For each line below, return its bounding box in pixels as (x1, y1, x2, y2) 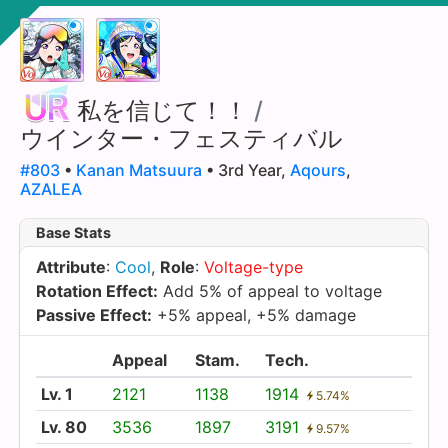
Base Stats (36, 223, 111, 241)
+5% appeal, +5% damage (152, 304, 356, 325)
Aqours (290, 159, 346, 180)
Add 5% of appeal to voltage (158, 280, 382, 301)
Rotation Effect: (36, 280, 158, 301)
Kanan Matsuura (76, 159, 202, 180)
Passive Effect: (36, 304, 152, 325)
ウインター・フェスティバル (20, 123, 343, 153)
